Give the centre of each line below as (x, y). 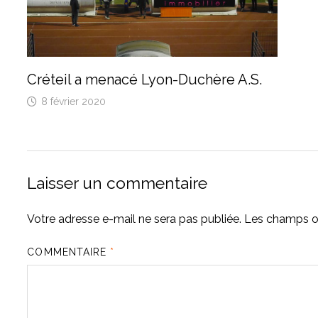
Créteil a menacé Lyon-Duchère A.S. (145, 80)
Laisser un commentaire (117, 183)
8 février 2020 (74, 102)
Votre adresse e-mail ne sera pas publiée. (135, 219)
